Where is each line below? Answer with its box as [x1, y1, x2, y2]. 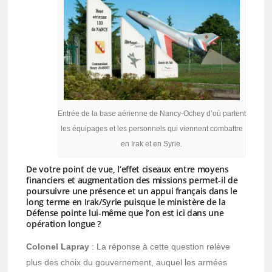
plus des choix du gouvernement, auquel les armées [26, 257, 228, 268]
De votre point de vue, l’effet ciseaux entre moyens [26, 163, 229, 175]
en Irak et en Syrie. [121, 140, 183, 149]
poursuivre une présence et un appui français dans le [26, 185, 237, 197]
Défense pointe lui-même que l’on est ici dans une [26, 207, 224, 219]
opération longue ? [26, 218, 101, 230]
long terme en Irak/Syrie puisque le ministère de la [26, 196, 226, 208]
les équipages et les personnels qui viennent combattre [60, 124, 243, 134]
